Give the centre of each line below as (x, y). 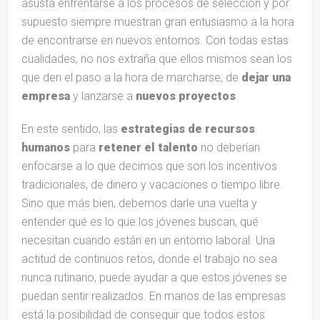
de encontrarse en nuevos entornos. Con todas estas (155, 40)
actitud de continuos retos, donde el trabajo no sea (149, 259)
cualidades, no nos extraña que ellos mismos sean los (156, 59)
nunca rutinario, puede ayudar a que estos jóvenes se (154, 277)
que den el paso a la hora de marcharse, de (131, 77)
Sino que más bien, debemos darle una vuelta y (139, 203)
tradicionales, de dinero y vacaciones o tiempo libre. (152, 184)
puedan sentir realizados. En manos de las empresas (153, 296)
